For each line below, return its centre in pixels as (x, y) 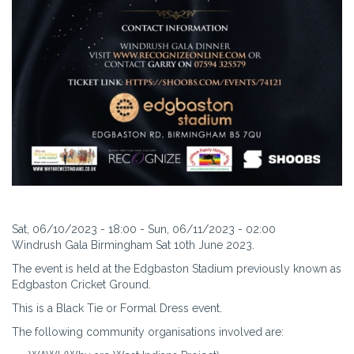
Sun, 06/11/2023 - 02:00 (212, 229)
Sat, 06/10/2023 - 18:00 (74, 229)
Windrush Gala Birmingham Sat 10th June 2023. (133, 245)
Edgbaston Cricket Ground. (81, 284)
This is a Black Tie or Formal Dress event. (119, 308)
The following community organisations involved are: (148, 331)
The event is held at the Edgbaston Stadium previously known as (177, 268)
